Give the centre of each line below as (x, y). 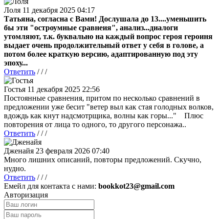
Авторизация (26, 195)
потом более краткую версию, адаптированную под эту (101, 54)
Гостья (15, 89)
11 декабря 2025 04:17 (59, 10)
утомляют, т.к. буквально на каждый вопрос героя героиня (108, 36)
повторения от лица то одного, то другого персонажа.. (95, 124)
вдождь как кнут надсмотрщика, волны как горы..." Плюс (104, 115)
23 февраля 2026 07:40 (73, 151)
